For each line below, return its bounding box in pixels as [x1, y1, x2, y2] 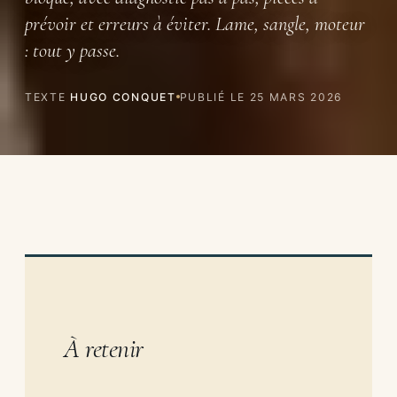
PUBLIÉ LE [179, 90, 250, 104]
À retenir [64, 332, 144, 364]
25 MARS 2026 [249, 90, 344, 104]
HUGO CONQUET [70, 90, 176, 104]
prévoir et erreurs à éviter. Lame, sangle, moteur [25, 11, 365, 35]
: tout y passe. [25, 37, 120, 62]
